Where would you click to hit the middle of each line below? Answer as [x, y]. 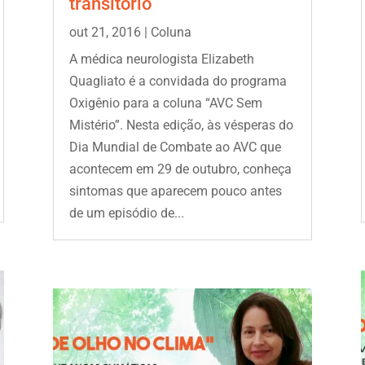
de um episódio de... [126, 213]
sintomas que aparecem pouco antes [175, 191]
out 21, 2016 [105, 32]
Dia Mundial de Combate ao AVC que [175, 147]
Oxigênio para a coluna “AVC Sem [165, 103]
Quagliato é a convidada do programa [178, 81]
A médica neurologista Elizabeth [161, 59]
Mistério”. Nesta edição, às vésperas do [181, 125]
